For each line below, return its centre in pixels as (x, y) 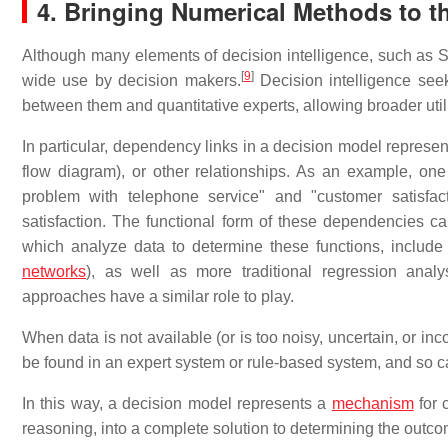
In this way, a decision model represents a (177, 403)
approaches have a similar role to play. (158, 296)
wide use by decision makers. (131, 80)
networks (54, 271)
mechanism (372, 403)
